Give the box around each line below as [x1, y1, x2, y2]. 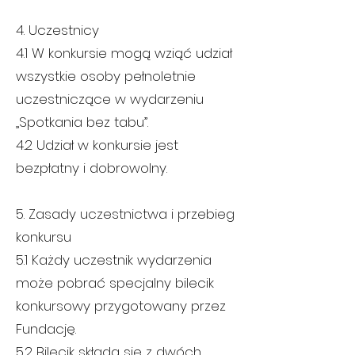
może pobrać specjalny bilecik [16, 273, 214, 292]
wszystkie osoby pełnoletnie [16, 67, 196, 86]
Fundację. [16, 319, 76, 338]
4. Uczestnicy [16, 21, 99, 40]
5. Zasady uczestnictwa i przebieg [16, 204, 235, 223]
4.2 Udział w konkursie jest [16, 136, 178, 155]
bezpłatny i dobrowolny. [16, 158, 167, 177]
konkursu [16, 227, 71, 246]
